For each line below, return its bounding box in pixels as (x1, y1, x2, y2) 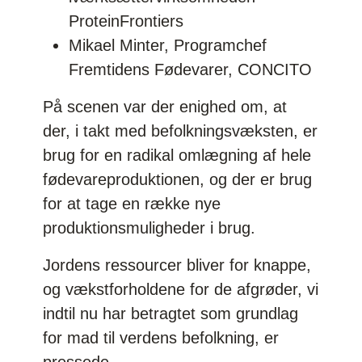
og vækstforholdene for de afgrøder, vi (43, 280, 319, 298)
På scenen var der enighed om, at (43, 97, 288, 116)
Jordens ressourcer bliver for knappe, (43, 255, 312, 274)
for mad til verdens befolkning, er (43, 328, 280, 347)
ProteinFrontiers (69, 11, 189, 30)
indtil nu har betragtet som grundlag (43, 304, 299, 322)
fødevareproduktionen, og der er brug (43, 170, 313, 188)
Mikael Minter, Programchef (69, 36, 267, 54)
